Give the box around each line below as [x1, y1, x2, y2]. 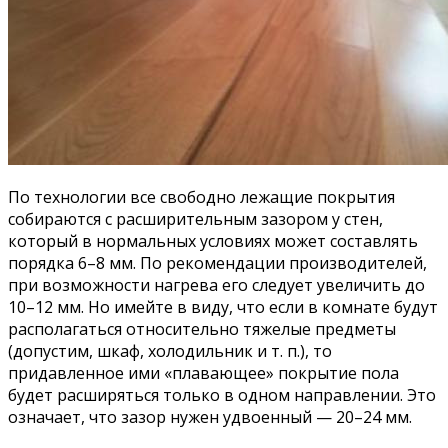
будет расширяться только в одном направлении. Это [8, 384, 436, 406]
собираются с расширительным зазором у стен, [8, 208, 383, 230]
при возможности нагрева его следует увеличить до [8, 274, 425, 296]
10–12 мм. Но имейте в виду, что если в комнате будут [8, 296, 438, 318]
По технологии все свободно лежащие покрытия [8, 186, 395, 208]
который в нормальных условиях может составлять [8, 230, 418, 252]
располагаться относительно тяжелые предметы [8, 318, 396, 340]
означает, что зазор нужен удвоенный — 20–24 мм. [8, 406, 412, 428]
